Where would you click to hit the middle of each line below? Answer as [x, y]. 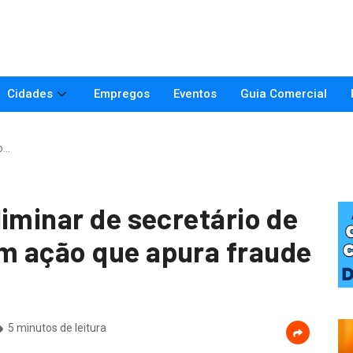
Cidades [30, 94]
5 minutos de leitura [57, 327]
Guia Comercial [283, 94]
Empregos [121, 94]
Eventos [195, 94]
